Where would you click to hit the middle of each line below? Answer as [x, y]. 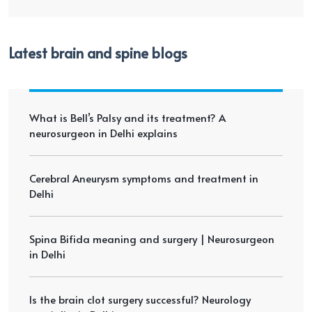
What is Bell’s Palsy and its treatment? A [127, 117]
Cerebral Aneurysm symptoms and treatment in [144, 178]
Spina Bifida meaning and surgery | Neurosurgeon [152, 238]
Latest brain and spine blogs [98, 53]
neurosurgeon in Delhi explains [103, 132]
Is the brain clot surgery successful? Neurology [140, 299]
